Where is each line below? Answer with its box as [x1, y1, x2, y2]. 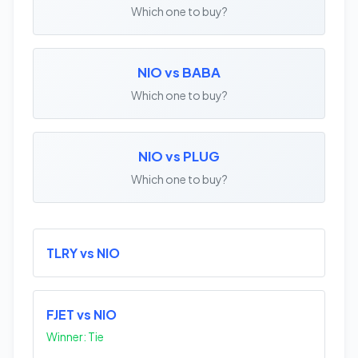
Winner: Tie [46, 329, 104, 344]
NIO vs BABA [137, 64, 221, 82]
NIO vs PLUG [138, 148, 220, 165]
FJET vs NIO [46, 306, 117, 324]
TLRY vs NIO [46, 245, 120, 262]
